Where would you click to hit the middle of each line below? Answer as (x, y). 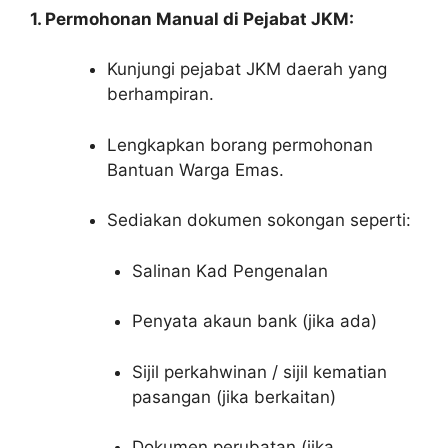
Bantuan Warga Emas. (195, 169)
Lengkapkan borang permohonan (239, 144)
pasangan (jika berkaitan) (234, 396)
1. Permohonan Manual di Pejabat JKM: (192, 18)
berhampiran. (160, 94)
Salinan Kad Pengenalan (230, 270)
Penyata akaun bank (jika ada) (254, 321)
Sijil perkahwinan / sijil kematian (259, 371)
